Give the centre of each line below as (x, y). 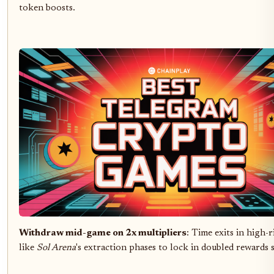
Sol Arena (56, 248)
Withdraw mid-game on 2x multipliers (103, 234)
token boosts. (47, 9)
